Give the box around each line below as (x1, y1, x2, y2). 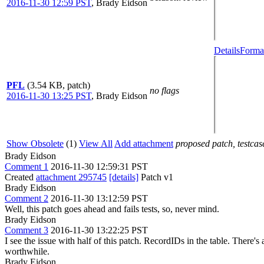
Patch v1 (138, 172, 173, 182)
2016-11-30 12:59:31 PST (51, 161, 148, 171)
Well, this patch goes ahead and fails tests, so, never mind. (5, 204, 219, 214)
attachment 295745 (36, 172, 107, 182)
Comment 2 (5, 193, 48, 203)
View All (79, 138, 113, 148)
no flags (150, 85, 179, 95)
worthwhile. (5, 246, 49, 256)
